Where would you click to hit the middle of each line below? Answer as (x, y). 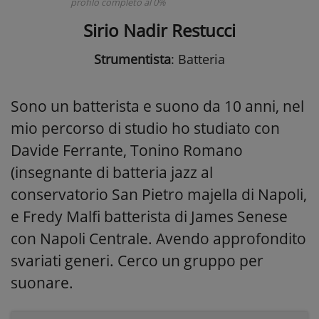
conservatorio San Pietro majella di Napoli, (159, 194)
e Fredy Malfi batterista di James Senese (149, 216)
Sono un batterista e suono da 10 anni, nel (157, 106)
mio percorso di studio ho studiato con (145, 128)
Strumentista (132, 59)
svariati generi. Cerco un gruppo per (137, 260)
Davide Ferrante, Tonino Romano (127, 150)
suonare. (42, 282)
